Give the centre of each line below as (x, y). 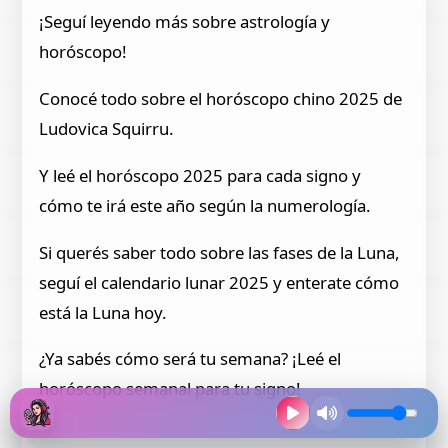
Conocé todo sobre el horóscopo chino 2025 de (221, 99)
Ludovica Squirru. (107, 129)
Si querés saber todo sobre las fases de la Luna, (220, 252)
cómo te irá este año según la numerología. (205, 205)
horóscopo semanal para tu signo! (170, 389)
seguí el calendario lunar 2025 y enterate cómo (219, 282)
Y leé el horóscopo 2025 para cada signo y (200, 175)
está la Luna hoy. (103, 312)
